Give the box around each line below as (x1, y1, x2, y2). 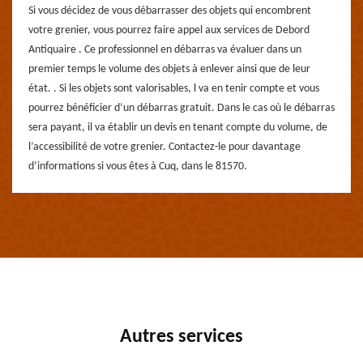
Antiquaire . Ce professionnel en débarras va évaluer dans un (28, 44, 301, 56)
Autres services (120, 327, 243, 347)
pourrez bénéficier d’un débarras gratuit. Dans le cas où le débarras (28, 102, 335, 114)
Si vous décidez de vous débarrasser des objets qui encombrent (28, 5, 311, 17)
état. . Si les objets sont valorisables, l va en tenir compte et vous (28, 83, 319, 95)
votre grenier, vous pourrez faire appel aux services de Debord (28, 24, 310, 36)
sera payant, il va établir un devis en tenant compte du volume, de (28, 122, 327, 134)
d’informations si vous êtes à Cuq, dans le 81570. (28, 160, 247, 173)
